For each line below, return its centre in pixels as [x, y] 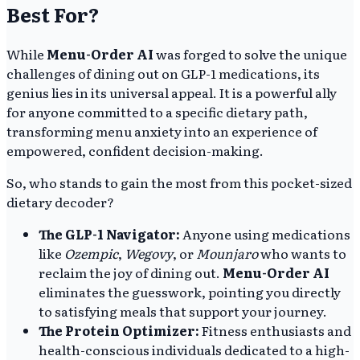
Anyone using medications [265, 233]
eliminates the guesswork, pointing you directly [190, 291]
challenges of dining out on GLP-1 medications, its [163, 73]
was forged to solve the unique [250, 53]
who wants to [303, 253]
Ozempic [91, 253]
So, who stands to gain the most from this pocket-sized [179, 182]
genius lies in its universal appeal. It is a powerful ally [172, 92]
